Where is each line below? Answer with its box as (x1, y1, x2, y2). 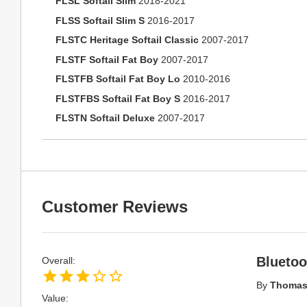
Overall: (42, 255, 75, 266)
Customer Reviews (42, 197, 188, 216)
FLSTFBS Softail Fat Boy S (56, 93, 180, 104)
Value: (42, 293, 69, 304)
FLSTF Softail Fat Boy (56, 53, 158, 65)
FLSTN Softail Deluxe (56, 112, 155, 123)
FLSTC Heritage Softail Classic (56, 34, 199, 45)
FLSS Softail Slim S (56, 14, 145, 26)
